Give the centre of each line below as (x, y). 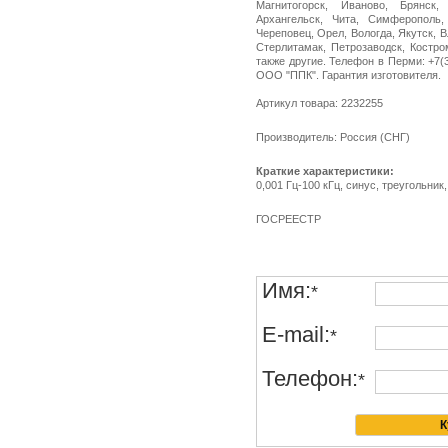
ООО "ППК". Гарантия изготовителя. (348, 75)
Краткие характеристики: (325, 171)
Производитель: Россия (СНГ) (333, 137)
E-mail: (296, 334)
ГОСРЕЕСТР (288, 219)
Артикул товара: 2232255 (319, 103)
